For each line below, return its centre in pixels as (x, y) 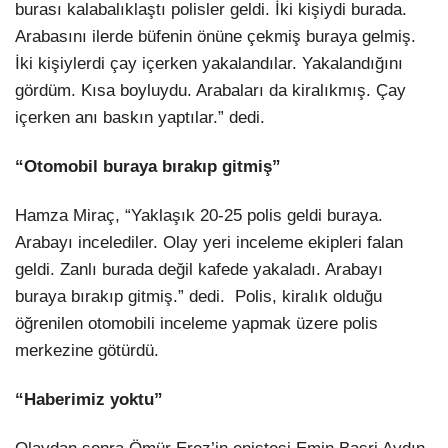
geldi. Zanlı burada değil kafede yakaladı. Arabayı (199, 270)
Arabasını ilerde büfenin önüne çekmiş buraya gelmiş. (215, 36)
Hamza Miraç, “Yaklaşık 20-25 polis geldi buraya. (199, 216)
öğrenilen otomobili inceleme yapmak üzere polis (196, 324)
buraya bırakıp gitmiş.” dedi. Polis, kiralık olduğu (198, 297)
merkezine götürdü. (89, 351)
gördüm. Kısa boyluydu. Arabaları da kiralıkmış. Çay (210, 90)
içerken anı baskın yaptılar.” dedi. (142, 117)
